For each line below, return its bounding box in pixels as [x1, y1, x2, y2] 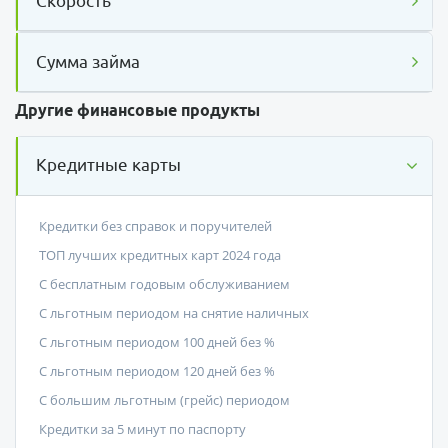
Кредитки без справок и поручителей [38, 216, 272, 235]
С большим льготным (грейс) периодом [38, 390, 290, 409]
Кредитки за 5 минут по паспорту [38, 419, 246, 438]
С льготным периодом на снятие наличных [38, 303, 309, 322]
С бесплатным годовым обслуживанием [38, 274, 290, 293]
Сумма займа [36, 51, 141, 71]
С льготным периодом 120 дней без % [38, 361, 275, 380]
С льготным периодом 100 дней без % [38, 332, 275, 351]
